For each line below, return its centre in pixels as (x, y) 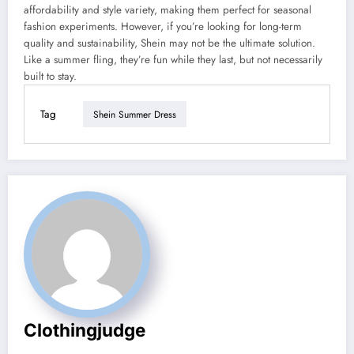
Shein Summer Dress (135, 114)
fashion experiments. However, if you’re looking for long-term (163, 26)
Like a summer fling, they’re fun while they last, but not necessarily (173, 60)
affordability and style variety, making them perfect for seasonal (168, 10)
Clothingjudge (85, 330)
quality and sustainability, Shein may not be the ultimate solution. (169, 43)
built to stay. (50, 76)
